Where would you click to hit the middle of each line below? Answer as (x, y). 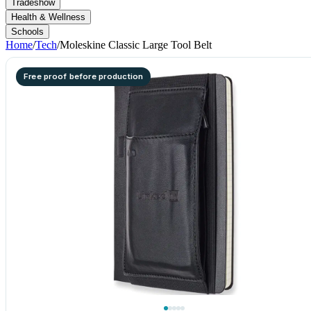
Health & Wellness (48, 17)
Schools (27, 32)
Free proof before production (84, 76)
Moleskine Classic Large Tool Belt (136, 45)
